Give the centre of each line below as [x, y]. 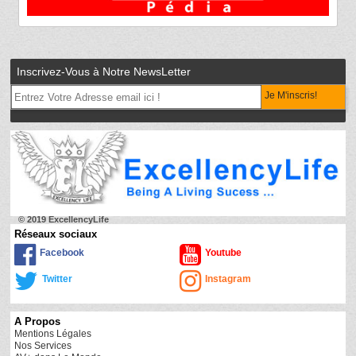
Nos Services [43, 346]
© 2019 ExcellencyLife [64, 219]
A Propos [38, 322]
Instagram [228, 279]
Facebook [62, 253]
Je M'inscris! [290, 96]
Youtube [224, 253]
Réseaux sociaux [56, 234]
